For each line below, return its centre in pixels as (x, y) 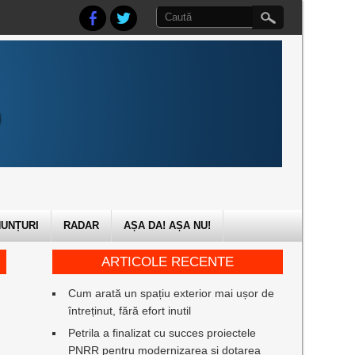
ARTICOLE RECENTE (167, 262)
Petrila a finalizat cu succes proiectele (162, 333)
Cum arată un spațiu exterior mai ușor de (172, 293)
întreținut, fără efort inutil (130, 311)
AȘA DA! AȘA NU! (167, 225)
